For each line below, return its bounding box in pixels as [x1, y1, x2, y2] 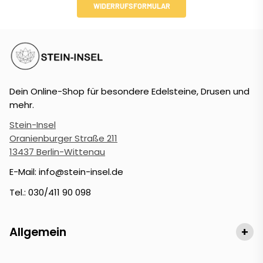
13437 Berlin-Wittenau [9, 146, 105, 159]
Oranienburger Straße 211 [9, 132, 117, 145]
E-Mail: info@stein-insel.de [9, 166, 123, 178]
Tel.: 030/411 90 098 [9, 186, 91, 198]
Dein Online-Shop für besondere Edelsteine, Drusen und [9, 85, 249, 97]
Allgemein [9, 223, 66, 240]
